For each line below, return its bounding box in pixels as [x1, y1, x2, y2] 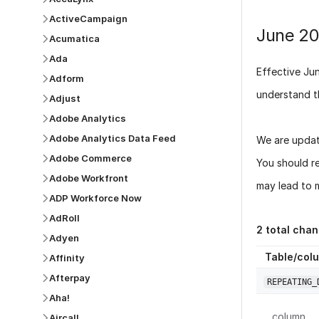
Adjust [49, 93, 80, 104]
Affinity [49, 252, 85, 263]
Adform [49, 73, 84, 84]
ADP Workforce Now [49, 192, 142, 204]
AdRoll [49, 212, 80, 224]
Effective [256, 66, 303, 78]
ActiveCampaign [49, 13, 127, 24]
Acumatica [49, 33, 100, 44]
